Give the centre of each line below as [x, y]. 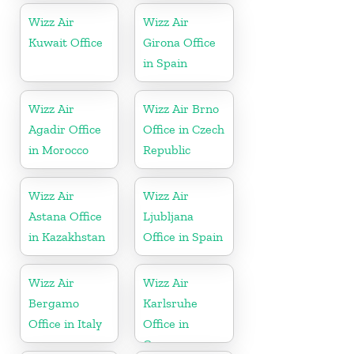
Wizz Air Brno [181, 108]
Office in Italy [65, 323]
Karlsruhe [171, 303]
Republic [167, 149]
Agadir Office [65, 129]
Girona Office [180, 42]
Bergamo [54, 303]
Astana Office [65, 216]
